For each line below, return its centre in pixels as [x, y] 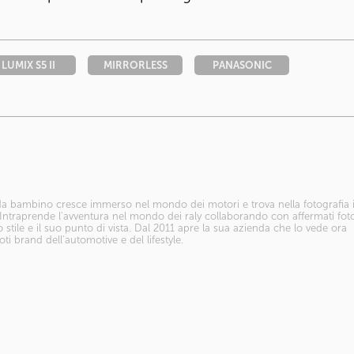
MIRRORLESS [135, 65]
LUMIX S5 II [28, 65]
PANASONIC [242, 65]
